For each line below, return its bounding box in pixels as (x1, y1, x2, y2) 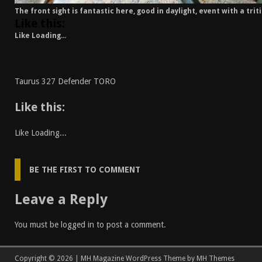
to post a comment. (94, 220, 166, 230)
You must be (15, 220, 61, 230)
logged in (61, 220, 94, 230)
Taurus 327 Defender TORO (15, 77, 116, 87)
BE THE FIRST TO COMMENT (29, 165, 140, 175)
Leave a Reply (15, 191, 108, 208)
